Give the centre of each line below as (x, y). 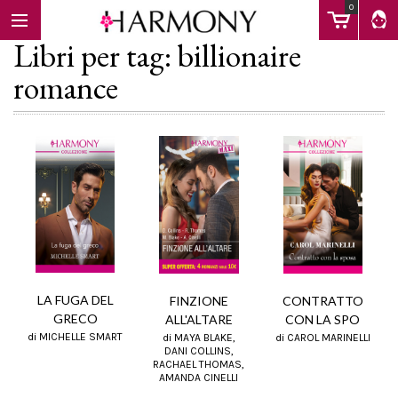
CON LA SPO (323, 319)
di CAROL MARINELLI (322, 337)
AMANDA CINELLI (199, 377)
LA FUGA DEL (75, 299)
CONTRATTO (322, 300)
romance (66, 88)
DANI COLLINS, (199, 350)
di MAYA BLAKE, (199, 337)
